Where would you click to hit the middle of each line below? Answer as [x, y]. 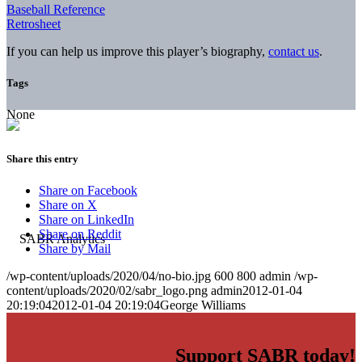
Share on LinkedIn [86, 220]
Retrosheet [34, 23]
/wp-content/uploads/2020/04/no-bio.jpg [109, 276]
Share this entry [42, 159]
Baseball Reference [56, 9]
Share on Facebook [88, 191]
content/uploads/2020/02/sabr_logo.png [107, 291]
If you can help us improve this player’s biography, [137, 51]
